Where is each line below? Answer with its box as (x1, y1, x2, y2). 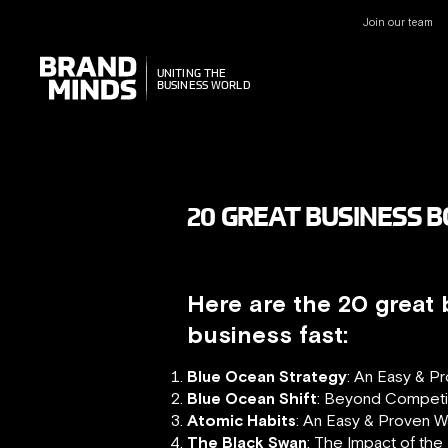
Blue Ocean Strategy (187, 367, 347, 385)
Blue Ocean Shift (187, 389, 317, 407)
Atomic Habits (187, 411, 296, 429)
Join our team (362, 16, 433, 28)
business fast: (187, 321, 348, 348)
